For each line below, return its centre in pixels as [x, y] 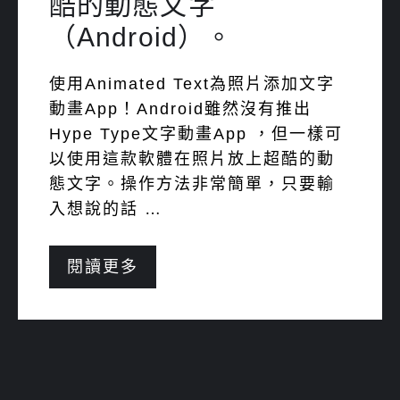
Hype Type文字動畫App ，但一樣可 [196, 134]
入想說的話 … [106, 209]
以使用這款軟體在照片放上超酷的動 [192, 159]
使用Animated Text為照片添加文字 [192, 84]
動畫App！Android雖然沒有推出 [180, 109]
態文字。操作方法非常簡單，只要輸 [192, 184]
